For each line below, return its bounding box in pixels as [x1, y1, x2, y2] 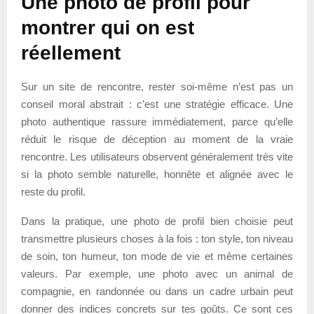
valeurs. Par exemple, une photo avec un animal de [21, 267, 293, 280]
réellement [21, 41, 121, 64]
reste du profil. [21, 185, 86, 198]
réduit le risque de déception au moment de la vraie [21, 132, 293, 145]
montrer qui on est [21, 16, 194, 39]
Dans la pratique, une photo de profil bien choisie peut [21, 214, 293, 227]
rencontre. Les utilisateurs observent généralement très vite [21, 150, 293, 163]
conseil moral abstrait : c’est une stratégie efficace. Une [21, 97, 293, 110]
